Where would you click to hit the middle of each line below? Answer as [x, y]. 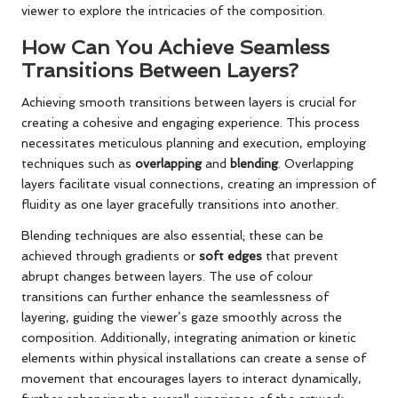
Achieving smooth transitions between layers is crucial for [189, 102]
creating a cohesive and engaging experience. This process [191, 122]
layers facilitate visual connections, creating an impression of [199, 183]
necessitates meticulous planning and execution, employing [194, 143]
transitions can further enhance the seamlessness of [175, 296]
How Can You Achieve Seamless [175, 47]
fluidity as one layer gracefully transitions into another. [180, 204]
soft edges [231, 255]
